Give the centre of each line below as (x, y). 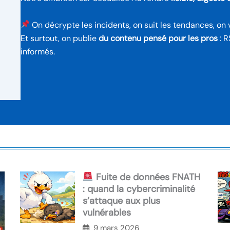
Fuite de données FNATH (147, 177)
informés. (37, 51)
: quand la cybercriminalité (139, 189)
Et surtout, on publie (59, 38)
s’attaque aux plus (121, 201)
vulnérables (107, 213)
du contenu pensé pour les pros (158, 38)
